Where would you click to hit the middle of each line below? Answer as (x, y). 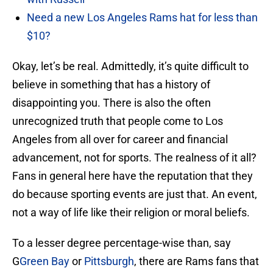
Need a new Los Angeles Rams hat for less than (142, 18)
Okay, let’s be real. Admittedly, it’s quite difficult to (130, 66)
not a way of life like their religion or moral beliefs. (131, 213)
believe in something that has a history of (111, 85)
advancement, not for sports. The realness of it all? (134, 158)
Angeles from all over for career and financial (120, 140)
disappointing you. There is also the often (112, 103)
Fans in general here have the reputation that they (133, 176)
